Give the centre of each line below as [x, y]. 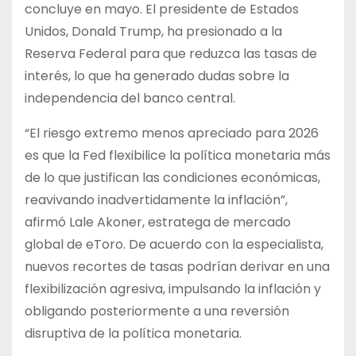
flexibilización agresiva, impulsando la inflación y [173, 289]
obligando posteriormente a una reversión [157, 311]
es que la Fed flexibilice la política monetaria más [178, 156]
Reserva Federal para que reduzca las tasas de [171, 54]
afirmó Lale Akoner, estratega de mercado [158, 222]
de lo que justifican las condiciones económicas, [172, 178]
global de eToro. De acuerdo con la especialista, [174, 245]
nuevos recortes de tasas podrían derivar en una [177, 267]
